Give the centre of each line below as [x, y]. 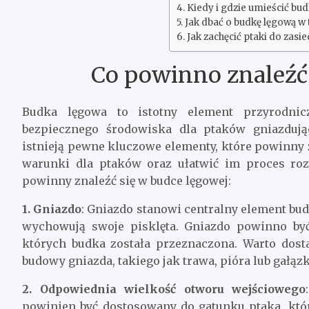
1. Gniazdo [52, 209]
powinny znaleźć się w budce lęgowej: [127, 180]
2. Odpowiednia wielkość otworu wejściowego [164, 289]
